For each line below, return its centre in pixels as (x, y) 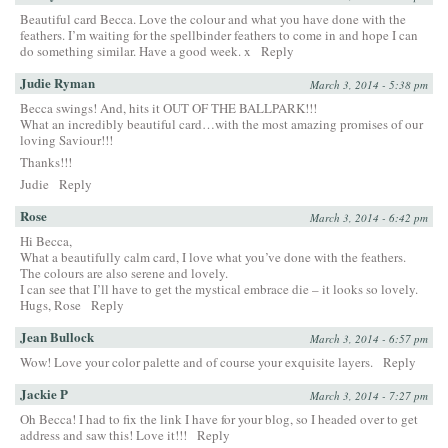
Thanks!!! (46, 162)
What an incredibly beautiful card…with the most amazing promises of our (221, 124)
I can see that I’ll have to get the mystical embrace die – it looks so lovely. (219, 289)
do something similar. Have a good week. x (135, 51)
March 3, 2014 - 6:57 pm (369, 339)
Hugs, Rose (50, 305)
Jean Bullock (57, 337)
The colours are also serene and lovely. (124, 273)
